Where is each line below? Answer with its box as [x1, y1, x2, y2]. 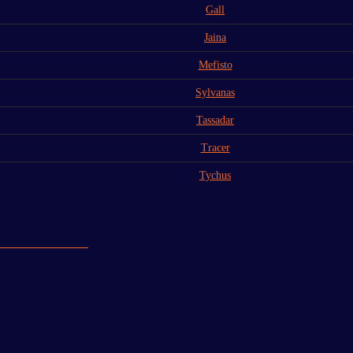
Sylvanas [195, 86, 235, 98]
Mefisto [198, 58, 232, 71]
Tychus [199, 169, 231, 181]
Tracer [200, 141, 230, 154]
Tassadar [196, 113, 234, 126]
